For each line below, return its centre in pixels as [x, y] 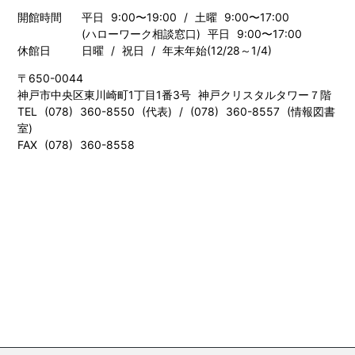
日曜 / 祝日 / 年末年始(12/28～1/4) [177, 50]
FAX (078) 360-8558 [76, 144]
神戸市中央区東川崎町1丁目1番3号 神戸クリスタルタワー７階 [175, 94]
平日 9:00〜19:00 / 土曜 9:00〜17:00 [186, 17]
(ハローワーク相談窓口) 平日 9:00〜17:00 [192, 33]
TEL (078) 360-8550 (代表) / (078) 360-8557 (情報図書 [177, 111]
